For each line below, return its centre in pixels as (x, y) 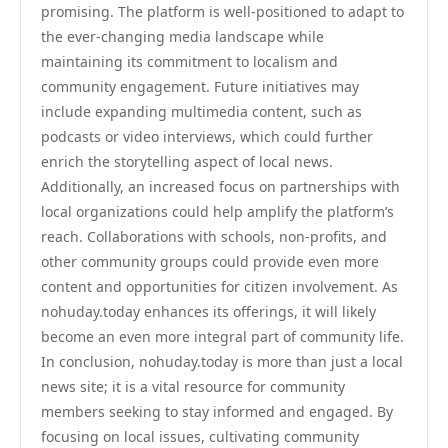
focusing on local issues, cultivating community (200, 436)
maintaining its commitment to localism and (189, 61)
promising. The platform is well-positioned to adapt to (222, 11)
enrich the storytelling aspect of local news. (187, 161)
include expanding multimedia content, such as (201, 111)
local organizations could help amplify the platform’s (217, 211)
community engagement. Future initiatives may (200, 86)
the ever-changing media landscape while (182, 36)
